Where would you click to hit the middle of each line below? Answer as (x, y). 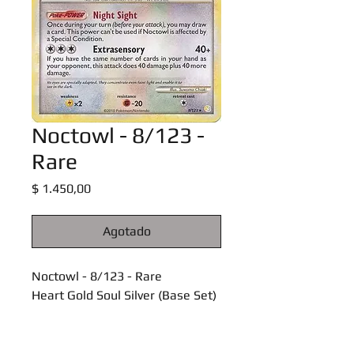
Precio (107, 188)
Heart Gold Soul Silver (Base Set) (124, 295)
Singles (52, 314)
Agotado (126, 231)
